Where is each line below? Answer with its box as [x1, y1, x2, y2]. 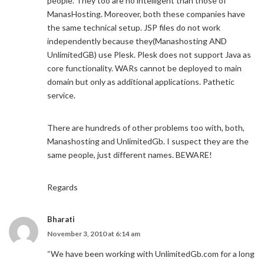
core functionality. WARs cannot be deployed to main [47, 63, 242, 73]
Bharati [47, 214, 75, 224]
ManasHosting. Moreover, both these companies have [47, 9, 245, 19]
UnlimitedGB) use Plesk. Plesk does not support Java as [47, 49, 251, 60]
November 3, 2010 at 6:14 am [47, 229, 140, 238]
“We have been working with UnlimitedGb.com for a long [47, 249, 255, 259]
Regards [47, 182, 78, 192]
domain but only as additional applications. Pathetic [47, 77, 235, 87]
